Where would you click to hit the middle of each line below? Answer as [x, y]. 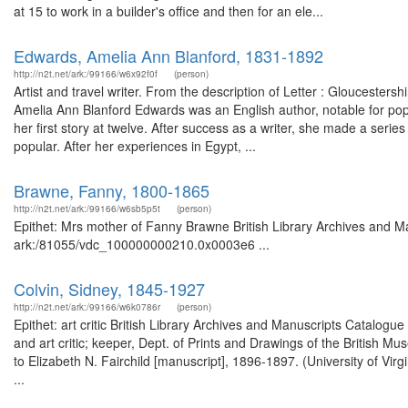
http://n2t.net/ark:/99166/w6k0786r [87, 307]
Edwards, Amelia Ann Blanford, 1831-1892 [168, 56]
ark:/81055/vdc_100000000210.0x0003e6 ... [142, 244]
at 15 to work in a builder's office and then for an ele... [168, 11]
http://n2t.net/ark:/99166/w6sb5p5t [87, 209]
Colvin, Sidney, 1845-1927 [109, 289]
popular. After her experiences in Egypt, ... [135, 146]
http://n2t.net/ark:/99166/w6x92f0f [86, 74]
